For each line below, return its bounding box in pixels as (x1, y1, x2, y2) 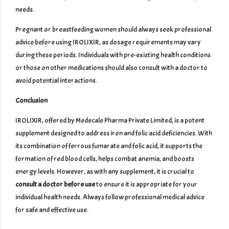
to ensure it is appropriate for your (95, 179, 197, 189)
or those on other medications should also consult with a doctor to (15, 63, 208, 72)
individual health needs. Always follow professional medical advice (15, 192, 204, 201)
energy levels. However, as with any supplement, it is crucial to (15, 167, 194, 176)
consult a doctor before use (15, 179, 95, 189)
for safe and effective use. (15, 205, 88, 214)
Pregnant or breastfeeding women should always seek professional (15, 25, 211, 34)
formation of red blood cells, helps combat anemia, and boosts (15, 154, 194, 163)
